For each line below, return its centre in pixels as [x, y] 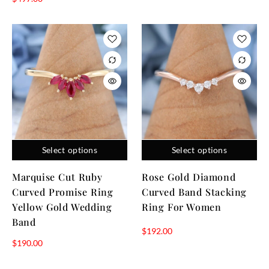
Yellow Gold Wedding [62, 207]
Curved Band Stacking [195, 192]
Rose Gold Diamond [189, 177]
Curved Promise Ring [63, 192]
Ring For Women [182, 207]
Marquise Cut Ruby [57, 177]
